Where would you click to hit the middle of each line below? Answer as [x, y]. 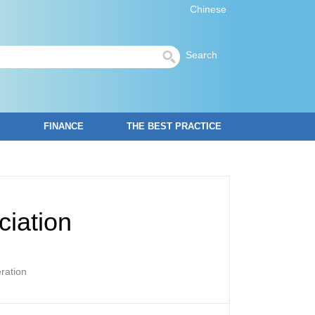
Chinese [208, 9]
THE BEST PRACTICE [174, 126]
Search [206, 55]
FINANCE [64, 126]
